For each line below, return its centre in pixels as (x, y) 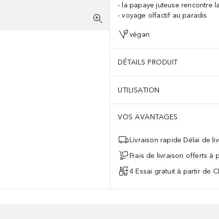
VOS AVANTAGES (148, 117)
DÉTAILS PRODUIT (148, 62)
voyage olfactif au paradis (164, 15)
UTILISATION (139, 90)
